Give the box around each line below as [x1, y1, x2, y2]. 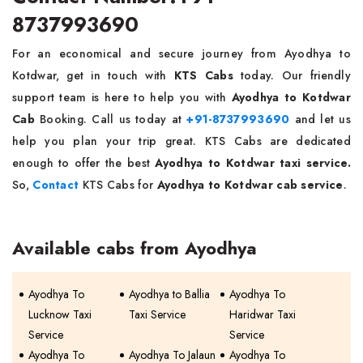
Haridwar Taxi [229, 305, 297, 322]
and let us [294, 110, 351, 127]
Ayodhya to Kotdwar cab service [156, 176, 344, 193]
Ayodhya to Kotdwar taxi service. [150, 154, 351, 171]
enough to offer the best [12, 154, 151, 171]
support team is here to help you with [12, 88, 232, 105]
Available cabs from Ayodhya [12, 234, 257, 261]
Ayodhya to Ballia [129, 285, 211, 302]
